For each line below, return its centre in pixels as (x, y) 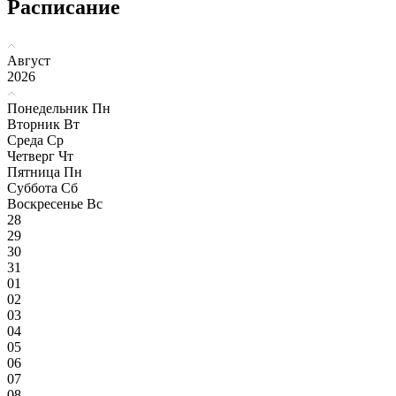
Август (29, 61)
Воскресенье (45, 204)
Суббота (32, 188)
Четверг (31, 156)
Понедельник (48, 109)
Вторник (34, 125)
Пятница (34, 172)
